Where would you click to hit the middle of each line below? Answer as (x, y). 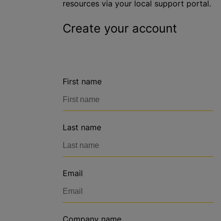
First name (82, 81)
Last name (82, 127)
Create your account (120, 28)
